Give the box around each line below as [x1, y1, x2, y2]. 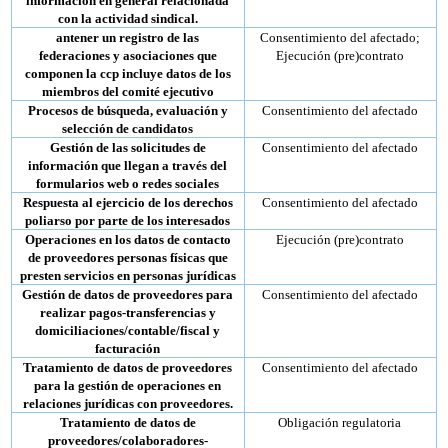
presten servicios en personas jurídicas [19, 267, 236, 283]
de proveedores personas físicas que [27, 249, 228, 265]
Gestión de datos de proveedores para [22, 286, 234, 302]
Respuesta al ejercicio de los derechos [22, 194, 233, 210]
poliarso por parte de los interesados [25, 212, 231, 228]
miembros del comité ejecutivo [41, 83, 214, 99]
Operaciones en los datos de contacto [24, 231, 231, 247]
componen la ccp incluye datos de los [24, 65, 231, 81]
